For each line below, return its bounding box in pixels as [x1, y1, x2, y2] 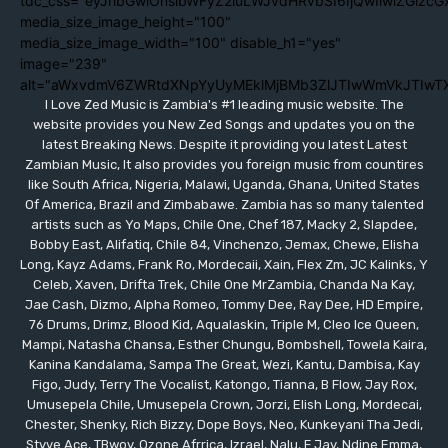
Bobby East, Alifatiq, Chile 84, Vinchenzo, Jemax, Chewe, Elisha [29, 236, 419, 252]
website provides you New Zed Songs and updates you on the [33, 116, 415, 132]
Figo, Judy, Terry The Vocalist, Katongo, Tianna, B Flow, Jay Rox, [31, 376, 417, 392]
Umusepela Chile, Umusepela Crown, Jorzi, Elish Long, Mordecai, [26, 396, 422, 412]
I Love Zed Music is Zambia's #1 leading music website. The [44, 96, 404, 112]
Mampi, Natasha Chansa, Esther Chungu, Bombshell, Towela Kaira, [21, 336, 427, 352]
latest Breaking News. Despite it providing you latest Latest [41, 136, 407, 152]
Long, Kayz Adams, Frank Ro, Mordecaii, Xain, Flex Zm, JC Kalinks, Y [20, 256, 428, 272]
